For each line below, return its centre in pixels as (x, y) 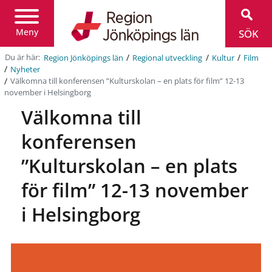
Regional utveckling (168, 58)
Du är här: (24, 58)
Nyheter (25, 69)
